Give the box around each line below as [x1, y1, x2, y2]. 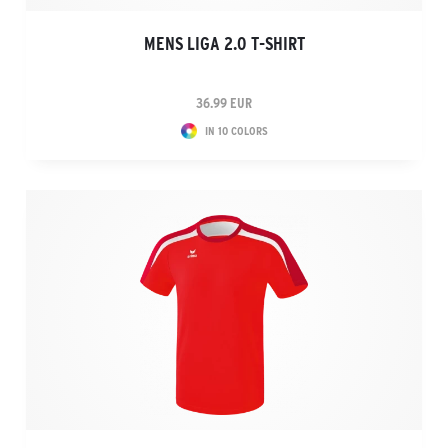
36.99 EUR [196, 95, 252, 111]
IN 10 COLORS [204, 124, 268, 137]
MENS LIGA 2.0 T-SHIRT [143, 34, 305, 54]
